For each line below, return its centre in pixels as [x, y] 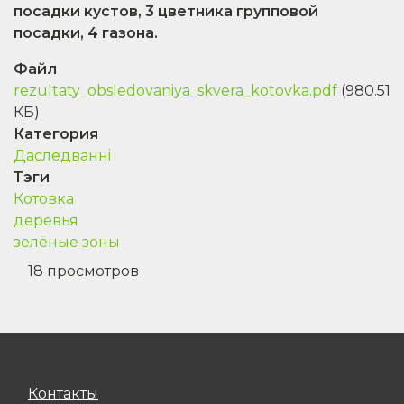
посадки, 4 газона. [86, 32]
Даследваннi [62, 155]
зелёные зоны [67, 242]
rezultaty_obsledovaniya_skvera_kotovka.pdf [175, 90]
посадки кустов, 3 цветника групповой [166, 11]
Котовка [44, 198]
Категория [56, 133]
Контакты [63, 394]
